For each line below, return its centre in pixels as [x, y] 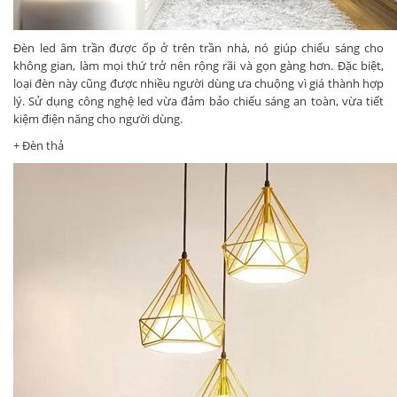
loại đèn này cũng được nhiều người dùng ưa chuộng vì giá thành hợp [198, 84]
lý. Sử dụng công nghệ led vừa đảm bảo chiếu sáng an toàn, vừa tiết [198, 101]
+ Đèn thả [39, 146]
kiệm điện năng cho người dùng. [98, 119]
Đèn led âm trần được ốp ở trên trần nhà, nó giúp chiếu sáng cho [198, 48]
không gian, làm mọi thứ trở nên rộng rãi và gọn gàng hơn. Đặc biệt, [198, 66]
